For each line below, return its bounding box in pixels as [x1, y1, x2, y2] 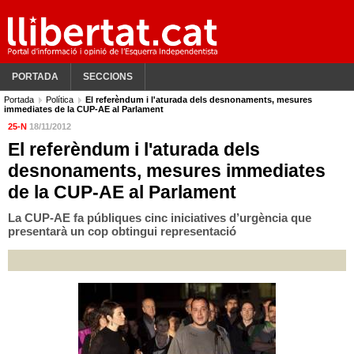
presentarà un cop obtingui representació [8, 224, 236, 238]
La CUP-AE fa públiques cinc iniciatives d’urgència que [8, 211, 311, 224]
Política [46, 95, 76, 104]
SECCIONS [83, 71, 133, 82]
